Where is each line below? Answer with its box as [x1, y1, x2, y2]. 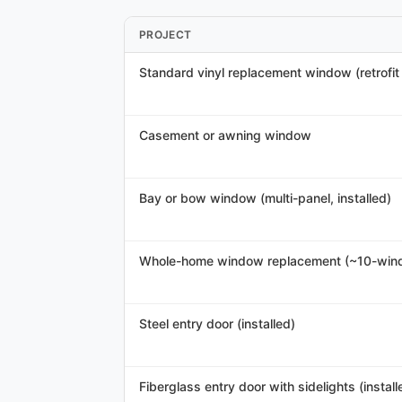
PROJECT [139, 28, 192, 41]
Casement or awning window [139, 127, 311, 143]
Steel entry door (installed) [139, 316, 295, 331]
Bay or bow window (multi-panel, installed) [139, 190, 391, 205]
